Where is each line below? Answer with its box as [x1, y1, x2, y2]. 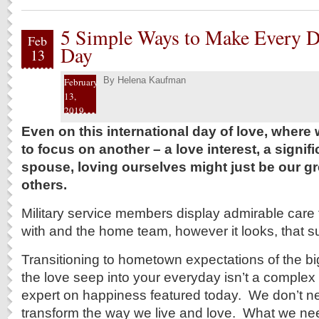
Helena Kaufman [117, 75, 186, 85]
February [64, 75, 98, 88]
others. [21, 177, 67, 192]
